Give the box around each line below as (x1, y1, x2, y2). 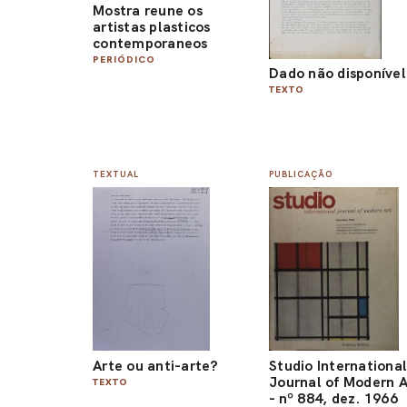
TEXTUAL (93, 167, 139, 180)
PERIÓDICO (93, 53, 155, 65)
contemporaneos (93, 33, 208, 53)
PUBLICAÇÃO (269, 167, 333, 180)
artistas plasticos (93, 16, 211, 36)
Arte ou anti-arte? (93, 355, 219, 375)
